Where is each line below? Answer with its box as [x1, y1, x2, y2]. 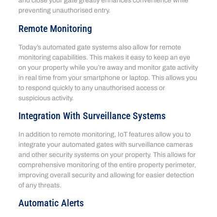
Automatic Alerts [18, 197, 84, 209]
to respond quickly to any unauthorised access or [18, 84, 166, 92]
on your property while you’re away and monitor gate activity [18, 63, 199, 71]
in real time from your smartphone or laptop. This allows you [18, 74, 198, 81]
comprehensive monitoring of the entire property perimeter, [18, 161, 197, 169]
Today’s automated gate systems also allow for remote [18, 43, 182, 51]
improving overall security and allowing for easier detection [18, 171, 195, 179]
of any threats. [18, 182, 63, 189]
